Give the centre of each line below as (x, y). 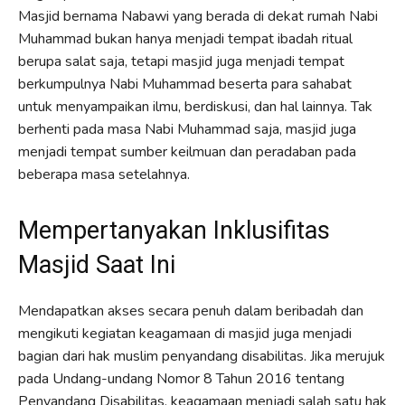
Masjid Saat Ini (97, 264)
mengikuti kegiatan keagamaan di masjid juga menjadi (185, 333)
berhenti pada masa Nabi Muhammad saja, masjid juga (187, 129)
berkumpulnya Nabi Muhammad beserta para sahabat (185, 84)
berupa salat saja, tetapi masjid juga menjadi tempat (181, 61)
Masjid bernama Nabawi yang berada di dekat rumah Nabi (198, 16)
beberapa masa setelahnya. (104, 174)
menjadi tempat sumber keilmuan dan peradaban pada (187, 151)
